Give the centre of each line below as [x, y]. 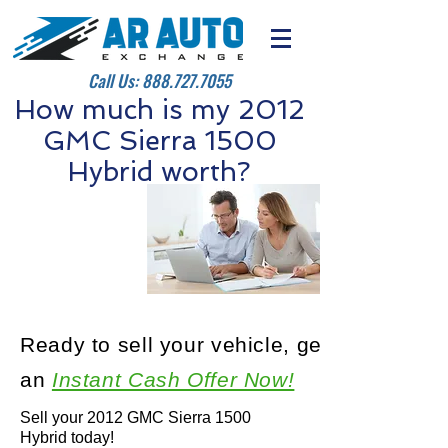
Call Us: [115, 80]
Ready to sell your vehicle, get [174, 344]
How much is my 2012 [159, 109]
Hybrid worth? [159, 171]
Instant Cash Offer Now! [173, 379]
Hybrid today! [67, 437]
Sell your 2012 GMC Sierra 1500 [135, 417]
